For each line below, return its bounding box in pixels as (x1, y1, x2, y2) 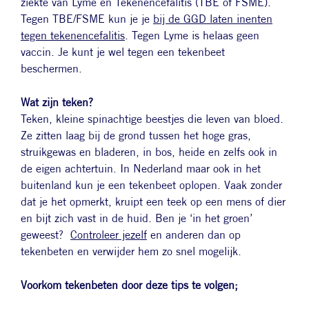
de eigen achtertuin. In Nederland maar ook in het (21, 161, 261, 175)
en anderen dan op (147, 228, 241, 241)
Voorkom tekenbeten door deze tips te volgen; (21, 278, 238, 292)
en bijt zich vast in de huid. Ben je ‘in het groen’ (21, 211, 252, 225)
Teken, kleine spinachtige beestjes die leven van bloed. (21, 112, 283, 126)
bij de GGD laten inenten (153, 12, 272, 26)
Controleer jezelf (70, 228, 147, 241)
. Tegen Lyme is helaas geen (125, 28, 259, 42)
